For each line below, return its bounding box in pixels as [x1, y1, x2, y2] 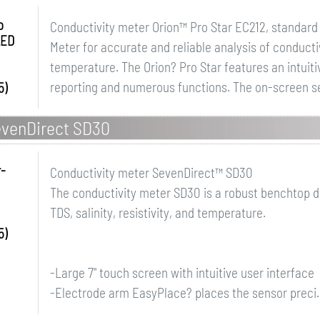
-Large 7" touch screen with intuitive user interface [49, 264, 314, 281]
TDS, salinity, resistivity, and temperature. [49, 204, 266, 221]
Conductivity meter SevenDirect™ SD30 [49, 164, 253, 181]
